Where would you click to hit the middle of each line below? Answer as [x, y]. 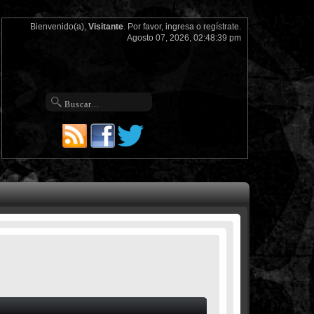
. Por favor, [144, 27]
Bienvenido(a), [59, 27]
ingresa [179, 27]
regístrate [221, 27]
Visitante [105, 27]
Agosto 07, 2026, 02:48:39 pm [184, 38]
